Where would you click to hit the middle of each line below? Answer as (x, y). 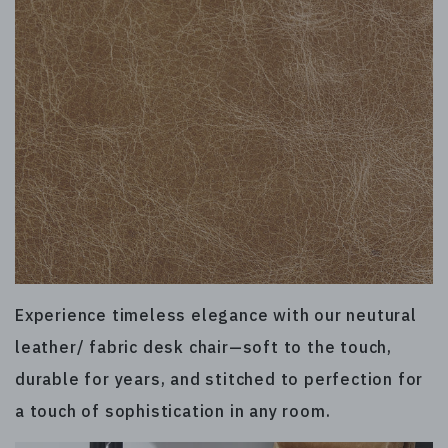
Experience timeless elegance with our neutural (216, 314)
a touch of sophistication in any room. (173, 410)
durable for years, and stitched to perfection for (219, 378)
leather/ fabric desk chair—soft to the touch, (203, 346)
